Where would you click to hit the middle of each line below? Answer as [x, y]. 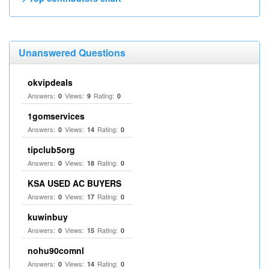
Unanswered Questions [72, 53]
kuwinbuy [48, 217]
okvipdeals [50, 82]
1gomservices [56, 116]
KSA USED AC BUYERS [74, 183]
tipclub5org [51, 150]
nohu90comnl [56, 250]
